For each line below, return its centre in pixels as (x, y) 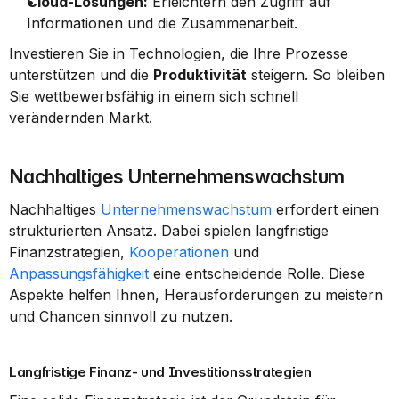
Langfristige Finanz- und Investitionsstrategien (160, 372)
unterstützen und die (81, 75)
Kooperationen (179, 252)
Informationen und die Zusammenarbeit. (162, 23)
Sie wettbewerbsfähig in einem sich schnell (154, 96)
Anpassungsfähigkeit (79, 273)
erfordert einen (325, 209)
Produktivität (200, 75)
